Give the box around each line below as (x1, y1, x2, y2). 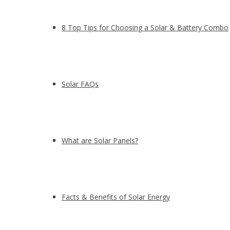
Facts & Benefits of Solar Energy (62, 192, 170, 202)
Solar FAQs (62, 79, 99, 89)
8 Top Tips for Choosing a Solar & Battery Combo (62, 23, 228, 32)
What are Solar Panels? (62, 136, 138, 145)
